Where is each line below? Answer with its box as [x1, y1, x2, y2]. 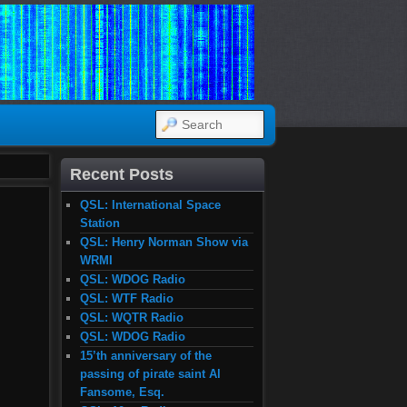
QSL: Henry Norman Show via [80, 235, 249, 249]
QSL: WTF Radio [80, 292, 174, 305]
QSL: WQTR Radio [80, 311, 184, 324]
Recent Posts [70, 165, 174, 184]
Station [80, 216, 121, 230]
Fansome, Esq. [80, 385, 165, 399]
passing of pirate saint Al [80, 367, 222, 381]
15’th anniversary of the [80, 349, 213, 362]
